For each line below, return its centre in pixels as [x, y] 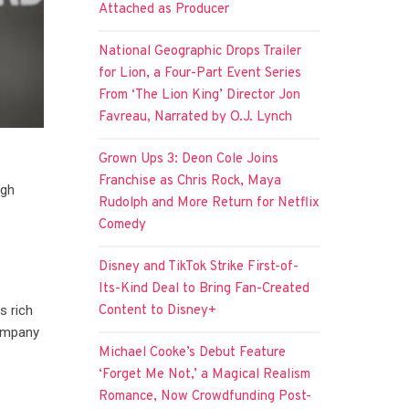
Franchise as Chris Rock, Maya [190, 181]
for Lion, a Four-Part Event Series [200, 73]
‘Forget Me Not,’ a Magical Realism [205, 374]
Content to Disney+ [158, 310]
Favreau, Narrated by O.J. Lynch [196, 117]
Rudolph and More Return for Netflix [210, 203]
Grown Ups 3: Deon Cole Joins [189, 159]
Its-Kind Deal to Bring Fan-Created [204, 288]
